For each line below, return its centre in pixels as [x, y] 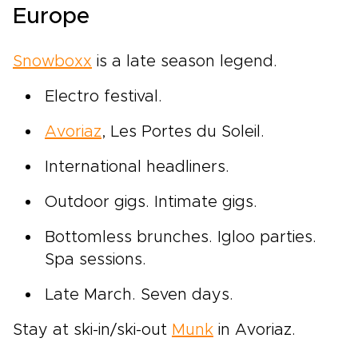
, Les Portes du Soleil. [183, 132]
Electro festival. [103, 97]
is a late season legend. [185, 62]
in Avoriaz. [255, 330]
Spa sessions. [95, 260]
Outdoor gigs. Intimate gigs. [151, 203]
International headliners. [137, 167]
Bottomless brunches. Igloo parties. [181, 238]
